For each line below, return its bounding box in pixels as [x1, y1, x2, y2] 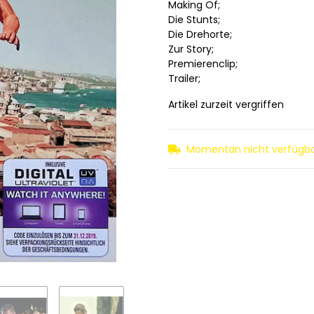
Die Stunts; [168, 13, 220, 27]
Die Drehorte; [168, 27, 232, 42]
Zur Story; [168, 42, 214, 57]
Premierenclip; [168, 57, 238, 71]
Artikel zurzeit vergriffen [168, 97, 284, 112]
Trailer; [168, 71, 200, 86]
